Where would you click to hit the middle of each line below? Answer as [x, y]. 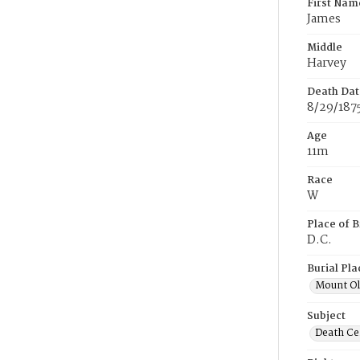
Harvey [327, 63]
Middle [325, 48]
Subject [326, 316]
